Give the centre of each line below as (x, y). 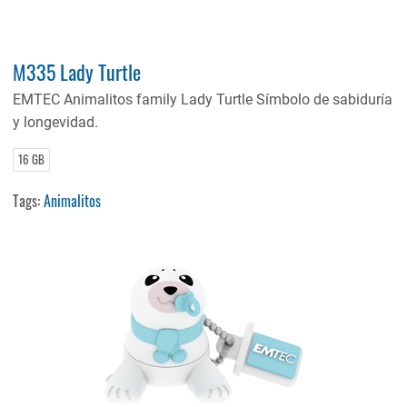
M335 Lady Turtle (77, 72)
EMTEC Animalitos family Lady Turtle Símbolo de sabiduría (203, 100)
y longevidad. (56, 123)
